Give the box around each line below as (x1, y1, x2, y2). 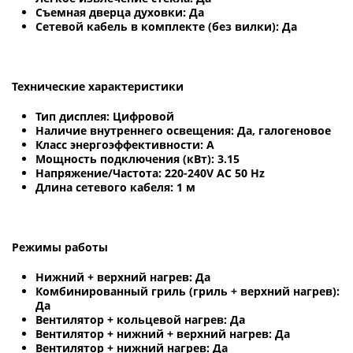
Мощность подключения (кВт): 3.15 (35, 150, 240, 166)
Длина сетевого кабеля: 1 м (35, 179, 195, 195)
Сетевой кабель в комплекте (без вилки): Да (35, 18, 297, 34)
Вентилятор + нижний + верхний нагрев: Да (35, 325, 290, 341)
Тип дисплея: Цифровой (35, 108, 174, 124)
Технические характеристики (12, 78, 184, 94)
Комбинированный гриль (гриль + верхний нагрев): (35, 283, 340, 299)
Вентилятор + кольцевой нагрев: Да (35, 311, 245, 327)
